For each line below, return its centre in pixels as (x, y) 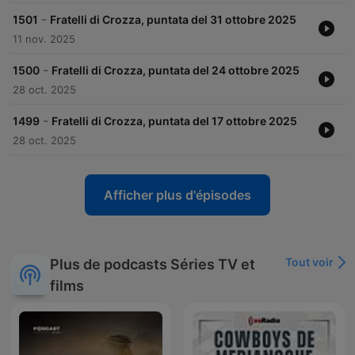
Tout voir (309, 262)
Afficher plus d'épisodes (177, 195)
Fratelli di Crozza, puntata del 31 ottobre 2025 (173, 20)
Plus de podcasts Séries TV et (153, 265)
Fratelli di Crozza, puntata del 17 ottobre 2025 (174, 121)
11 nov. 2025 (44, 39)
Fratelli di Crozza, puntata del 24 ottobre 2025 (176, 71)
